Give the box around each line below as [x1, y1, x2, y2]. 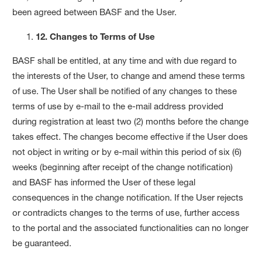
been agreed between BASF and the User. [12, 6, 177, 18]
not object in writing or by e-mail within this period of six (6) [12, 146, 242, 157]
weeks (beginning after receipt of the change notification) [12, 161, 233, 173]
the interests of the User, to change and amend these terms [12, 70, 246, 81]
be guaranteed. [12, 237, 72, 249]
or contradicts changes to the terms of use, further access [12, 206, 240, 218]
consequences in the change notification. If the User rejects [12, 191, 244, 203]
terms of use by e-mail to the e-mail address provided [12, 100, 224, 112]
